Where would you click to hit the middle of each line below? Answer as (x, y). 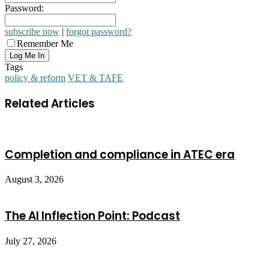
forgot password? (99, 32)
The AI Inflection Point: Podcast (92, 216)
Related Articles (50, 104)
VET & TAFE (95, 78)
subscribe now (32, 32)
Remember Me (45, 44)
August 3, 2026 (34, 180)
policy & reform (35, 78)
